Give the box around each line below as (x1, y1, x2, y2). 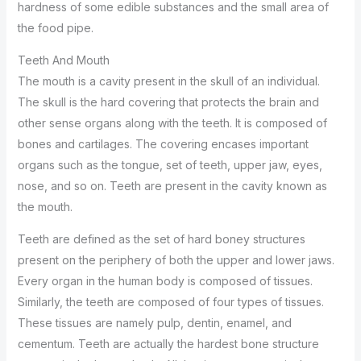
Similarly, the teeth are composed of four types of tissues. (17, 295, 324, 309)
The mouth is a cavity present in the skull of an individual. (17, 74, 320, 89)
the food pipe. (17, 21, 93, 35)
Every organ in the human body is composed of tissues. (17, 274, 313, 288)
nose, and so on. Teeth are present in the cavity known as (17, 179, 327, 193)
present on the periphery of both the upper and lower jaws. (17, 253, 334, 268)
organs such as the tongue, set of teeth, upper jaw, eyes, (17, 158, 322, 172)
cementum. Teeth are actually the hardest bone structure (17, 337, 319, 351)
